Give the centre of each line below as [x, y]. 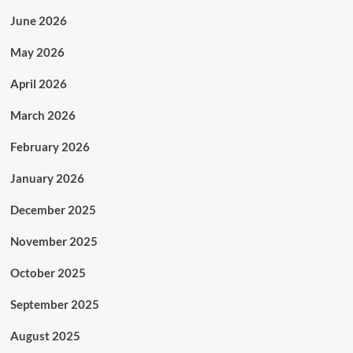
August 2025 [45, 336]
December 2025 [53, 210]
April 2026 [38, 84]
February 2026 [50, 147]
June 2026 [38, 20]
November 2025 [54, 241]
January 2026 [47, 178]
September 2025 [54, 304]
